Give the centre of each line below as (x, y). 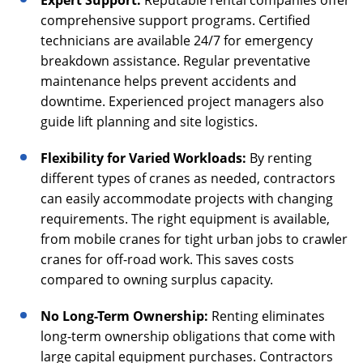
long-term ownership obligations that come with (188, 337)
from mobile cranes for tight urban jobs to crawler (194, 239)
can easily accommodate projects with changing (187, 199)
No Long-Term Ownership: (126, 316)
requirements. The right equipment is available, (185, 219)
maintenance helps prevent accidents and (169, 81)
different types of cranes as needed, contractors (188, 179)
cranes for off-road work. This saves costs (167, 260)
